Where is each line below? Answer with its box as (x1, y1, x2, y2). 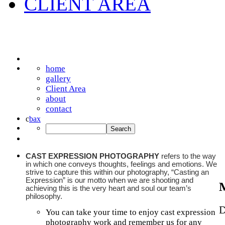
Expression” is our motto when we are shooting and (26, 176, 193, 184)
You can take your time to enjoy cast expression (46, 207, 215, 217)
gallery (46, 73, 71, 83)
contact (46, 103, 72, 114)
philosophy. (26, 192, 62, 200)
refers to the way (159, 152, 216, 160)
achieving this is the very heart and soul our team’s (26, 184, 191, 192)
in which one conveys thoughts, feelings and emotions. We (26, 160, 217, 168)
